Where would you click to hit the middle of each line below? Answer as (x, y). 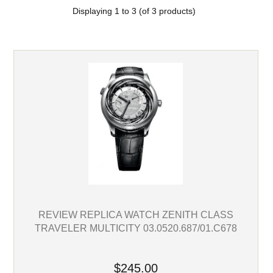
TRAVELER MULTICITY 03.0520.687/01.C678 (136, 228)
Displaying (93, 11)
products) (176, 11)
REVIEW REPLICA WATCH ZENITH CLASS (136, 215)
